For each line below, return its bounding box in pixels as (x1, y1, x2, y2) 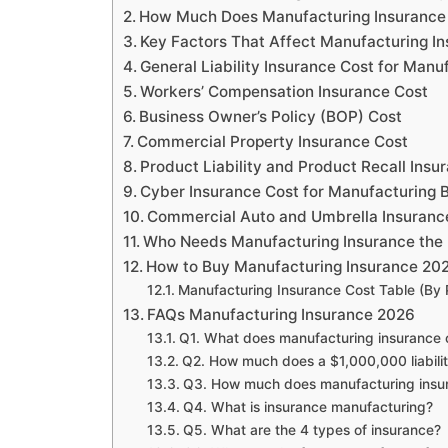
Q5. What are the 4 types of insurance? (182, 421, 441, 438)
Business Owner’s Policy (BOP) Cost (139, 106, 403, 126)
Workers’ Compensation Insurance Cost (140, 81, 429, 101)
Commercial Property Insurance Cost (137, 131, 409, 151)
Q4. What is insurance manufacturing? (182, 398, 433, 415)
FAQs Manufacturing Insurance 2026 (147, 304, 416, 324)
